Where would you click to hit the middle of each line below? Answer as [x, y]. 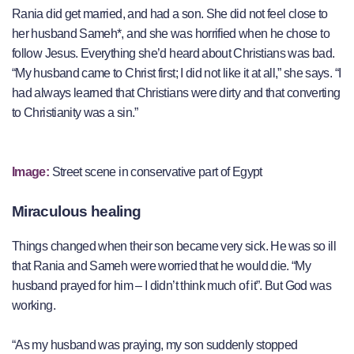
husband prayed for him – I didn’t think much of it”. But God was [172, 285]
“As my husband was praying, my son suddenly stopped [155, 345]
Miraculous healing [77, 211]
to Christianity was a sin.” [75, 113]
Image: [32, 172]
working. [34, 305]
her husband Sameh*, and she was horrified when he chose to [171, 34]
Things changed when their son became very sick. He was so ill [174, 246]
